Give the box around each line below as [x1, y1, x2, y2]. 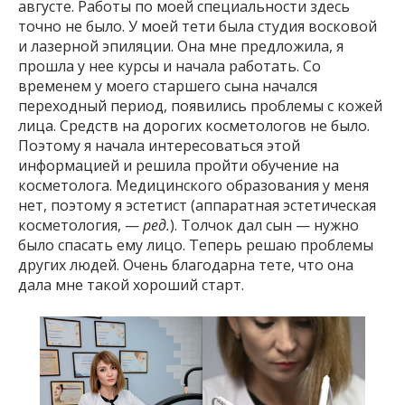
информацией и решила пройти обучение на [18, 155, 339, 175]
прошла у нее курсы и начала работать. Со [18, 55, 321, 76]
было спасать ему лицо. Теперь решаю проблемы [18, 234, 373, 255]
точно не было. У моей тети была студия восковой [18, 15, 377, 36]
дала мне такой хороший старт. [18, 274, 244, 295]
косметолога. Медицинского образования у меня [18, 174, 369, 195]
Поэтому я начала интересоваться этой [18, 135, 300, 155]
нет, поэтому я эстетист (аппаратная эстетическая [18, 194, 376, 215]
